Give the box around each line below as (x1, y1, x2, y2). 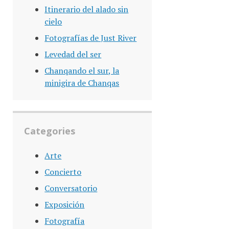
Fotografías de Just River (44, 32, 137, 43)
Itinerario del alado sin (44, 3, 129, 15)
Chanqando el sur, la (44, 64, 120, 76)
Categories (24, 124, 76, 137)
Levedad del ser (44, 48, 102, 60)
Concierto (44, 166, 82, 177)
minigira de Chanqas (44, 77, 120, 88)
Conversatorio (44, 182, 98, 194)
